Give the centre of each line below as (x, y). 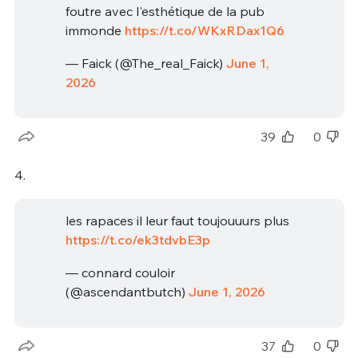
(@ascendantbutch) (127, 292)
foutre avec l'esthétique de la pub (165, 11)
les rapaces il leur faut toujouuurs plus (177, 220)
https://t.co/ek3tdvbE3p (137, 239)
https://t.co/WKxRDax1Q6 (204, 30)
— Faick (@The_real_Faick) (145, 64)
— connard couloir (120, 273)
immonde (95, 30)
